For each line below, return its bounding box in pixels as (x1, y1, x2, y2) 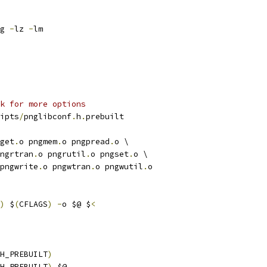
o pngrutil (38, 149, 86, 159)
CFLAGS (19, 199, 48, 209)
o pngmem (19, 136, 57, 147)
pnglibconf (24, 111, 72, 122)
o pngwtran (43, 162, 91, 172)
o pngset (91, 149, 129, 159)
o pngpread (62, 136, 110, 147)
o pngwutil (95, 162, 143, 172)
